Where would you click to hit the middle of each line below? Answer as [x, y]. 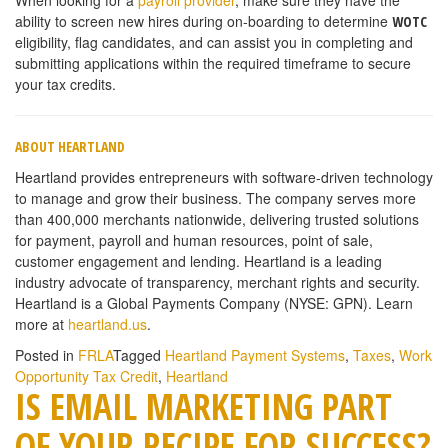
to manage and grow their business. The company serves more [215, 197]
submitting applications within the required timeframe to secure [213, 62]
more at [41, 323]
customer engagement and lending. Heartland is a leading [198, 260]
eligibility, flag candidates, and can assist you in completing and [214, 41]
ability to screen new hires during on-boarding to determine [203, 20]
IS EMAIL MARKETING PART [203, 406]
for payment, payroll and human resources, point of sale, [194, 239]
